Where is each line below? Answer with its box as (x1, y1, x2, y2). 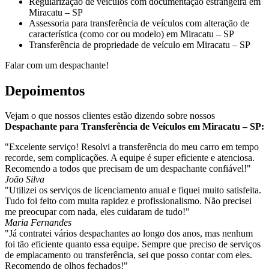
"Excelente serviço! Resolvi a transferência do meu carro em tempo (5, 142, 259, 153)
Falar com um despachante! (5, 59, 109, 70)
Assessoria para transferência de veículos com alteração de (29, 17, 249, 28)
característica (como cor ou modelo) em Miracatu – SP (29, 28, 234, 39)
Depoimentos (5, 82, 85, 98)
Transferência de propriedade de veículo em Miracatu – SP (29, 39, 250, 50)
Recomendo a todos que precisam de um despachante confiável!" (5, 163, 251, 174)
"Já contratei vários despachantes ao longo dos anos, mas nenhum (5, 228, 253, 239)
